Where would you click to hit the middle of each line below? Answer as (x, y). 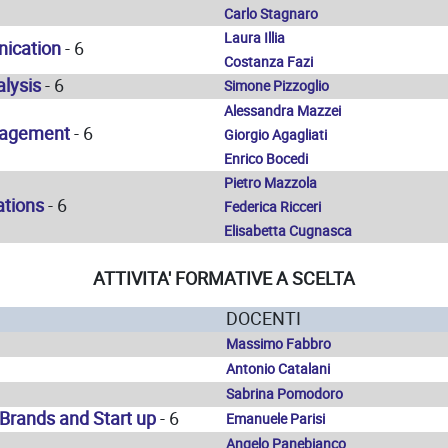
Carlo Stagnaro (271, 14)
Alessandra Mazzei (282, 111)
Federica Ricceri (272, 207)
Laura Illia (254, 38)
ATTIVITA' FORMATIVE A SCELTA (224, 278)
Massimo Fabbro (278, 344)
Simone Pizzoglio (276, 86)
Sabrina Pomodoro (284, 394)
